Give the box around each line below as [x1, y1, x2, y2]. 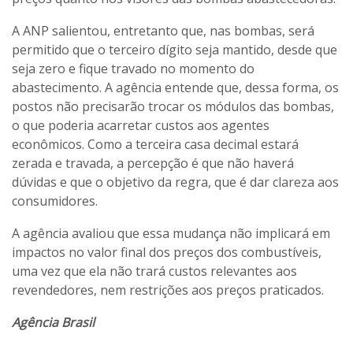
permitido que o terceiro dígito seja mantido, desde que [12, 40, 337, 58]
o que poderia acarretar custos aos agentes [12, 116, 269, 134]
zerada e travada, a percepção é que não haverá [12, 154, 294, 172]
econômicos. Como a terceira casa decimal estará [12, 135, 299, 153]
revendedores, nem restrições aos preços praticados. [12, 281, 324, 299]
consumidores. [12, 191, 98, 210]
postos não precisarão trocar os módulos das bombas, [12, 97, 334, 115]
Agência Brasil [12, 313, 95, 331]
